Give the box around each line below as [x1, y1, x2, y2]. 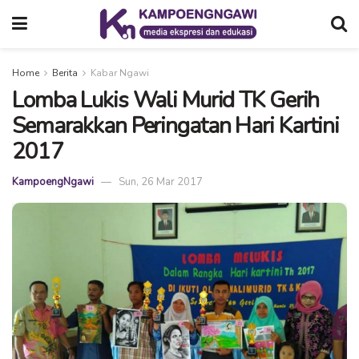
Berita [52, 67, 78, 79]
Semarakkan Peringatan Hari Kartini [12, 111, 339, 141]
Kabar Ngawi [91, 67, 149, 79]
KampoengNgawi [12, 175, 94, 190]
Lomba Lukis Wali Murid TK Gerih [12, 85, 320, 115]
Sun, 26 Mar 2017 [119, 175, 203, 190]
